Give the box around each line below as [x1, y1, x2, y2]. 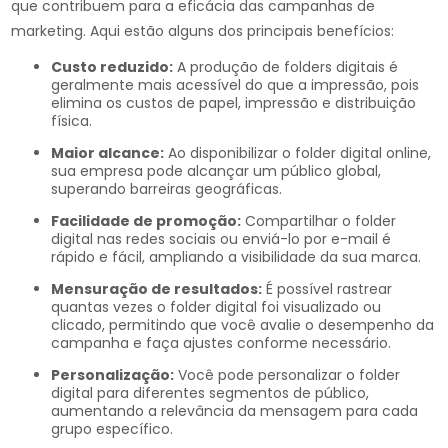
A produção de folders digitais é [173, 57, 399, 77]
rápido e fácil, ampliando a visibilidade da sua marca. [51, 247, 422, 267]
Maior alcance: [64, 143, 165, 163]
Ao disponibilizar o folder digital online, [164, 143, 432, 163]
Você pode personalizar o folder [174, 365, 401, 385]
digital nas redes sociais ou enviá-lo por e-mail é [51, 229, 392, 249]
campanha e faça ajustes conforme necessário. [51, 333, 392, 353]
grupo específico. [51, 419, 174, 439]
